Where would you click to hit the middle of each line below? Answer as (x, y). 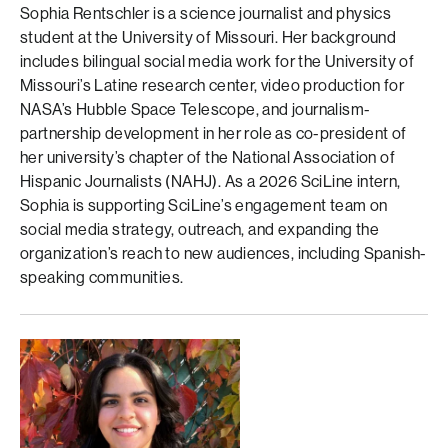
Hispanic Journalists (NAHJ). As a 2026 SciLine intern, (210, 181)
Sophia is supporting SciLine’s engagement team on (204, 205)
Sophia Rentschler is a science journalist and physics (206, 13)
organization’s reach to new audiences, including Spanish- (223, 253)
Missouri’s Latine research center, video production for (212, 85)
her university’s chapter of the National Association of (207, 157)
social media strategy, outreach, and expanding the (199, 229)
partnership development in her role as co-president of (213, 133)
